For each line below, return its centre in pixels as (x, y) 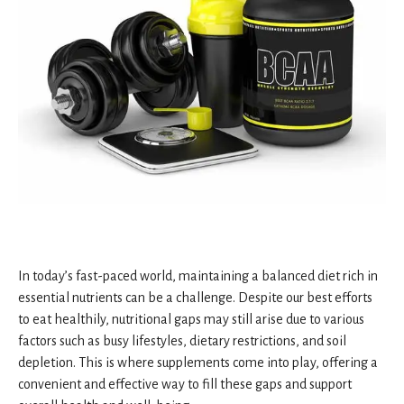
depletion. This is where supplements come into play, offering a (198, 362)
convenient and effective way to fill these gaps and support (185, 384)
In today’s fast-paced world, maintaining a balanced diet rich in (198, 275)
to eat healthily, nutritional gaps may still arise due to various (191, 319)
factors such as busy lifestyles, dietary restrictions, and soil (182, 340)
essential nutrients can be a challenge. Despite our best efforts (195, 297)
